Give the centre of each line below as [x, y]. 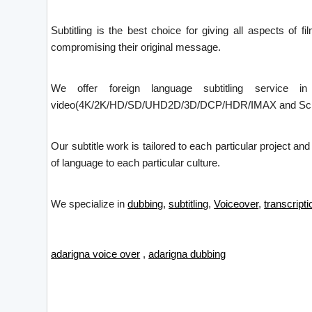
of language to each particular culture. [136, 162]
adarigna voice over [96, 253]
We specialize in [89, 203]
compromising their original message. [136, 47]
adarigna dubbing [187, 253]
